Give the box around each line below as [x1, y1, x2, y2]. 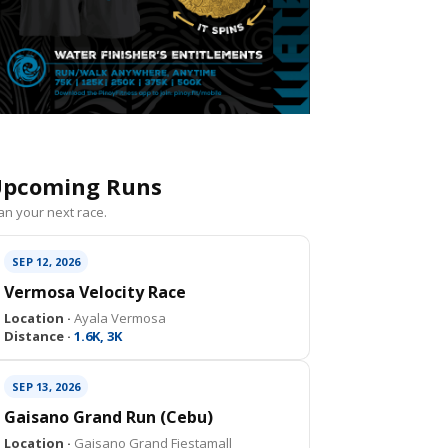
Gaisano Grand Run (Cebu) [4, 406, 213, 428]
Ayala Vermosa [71, 309, 166, 327]
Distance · [4, 327, 71, 345]
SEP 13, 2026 [12, 379, 80, 394]
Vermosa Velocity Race [4, 281, 186, 303]
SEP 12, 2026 [12, 254, 80, 269]
